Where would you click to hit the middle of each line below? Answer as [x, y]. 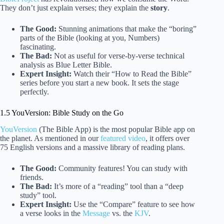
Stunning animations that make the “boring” [126, 28]
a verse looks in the [51, 213]
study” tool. [38, 195]
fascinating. [38, 46]
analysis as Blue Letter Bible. [66, 64]
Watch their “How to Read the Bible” [131, 73]
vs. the [122, 213]
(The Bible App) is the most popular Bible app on [116, 129]
